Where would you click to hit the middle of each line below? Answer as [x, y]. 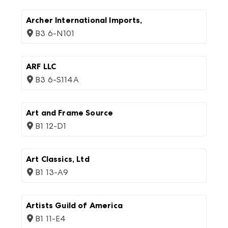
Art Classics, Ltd [58, 159]
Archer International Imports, [84, 20]
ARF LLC [41, 66]
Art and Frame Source [70, 113]
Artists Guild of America [74, 205]
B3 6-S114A [57, 80]
